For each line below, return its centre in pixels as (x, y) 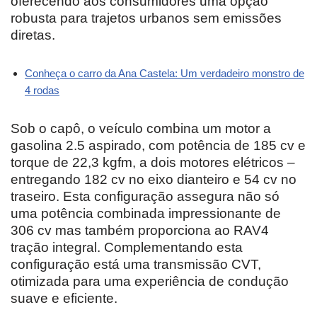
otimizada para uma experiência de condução (150, 281)
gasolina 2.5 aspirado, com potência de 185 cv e (158, 145)
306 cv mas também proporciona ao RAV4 (140, 230)
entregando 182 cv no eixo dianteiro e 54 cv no (154, 179)
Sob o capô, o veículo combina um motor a (141, 128)
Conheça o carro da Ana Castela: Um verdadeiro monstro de (165, 73)
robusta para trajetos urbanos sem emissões (146, 18)
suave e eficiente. (64, 298)
